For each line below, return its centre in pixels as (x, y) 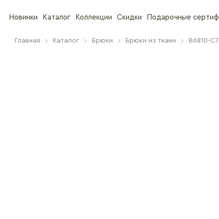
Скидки (129, 17)
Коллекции (94, 17)
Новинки (23, 17)
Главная (27, 41)
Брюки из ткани (151, 41)
